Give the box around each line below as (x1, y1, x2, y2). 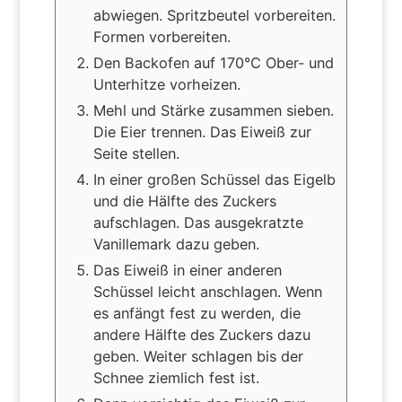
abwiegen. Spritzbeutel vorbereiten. (92, 6, 336, 25)
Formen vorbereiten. (92, 28, 231, 47)
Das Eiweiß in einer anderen (92, 261, 282, 280)
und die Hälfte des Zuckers (92, 192, 276, 211)
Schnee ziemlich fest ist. (92, 369, 259, 388)
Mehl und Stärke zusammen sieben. (92, 101, 334, 120)
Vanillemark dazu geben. (92, 235, 259, 254)
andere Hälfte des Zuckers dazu (92, 326, 310, 345)
